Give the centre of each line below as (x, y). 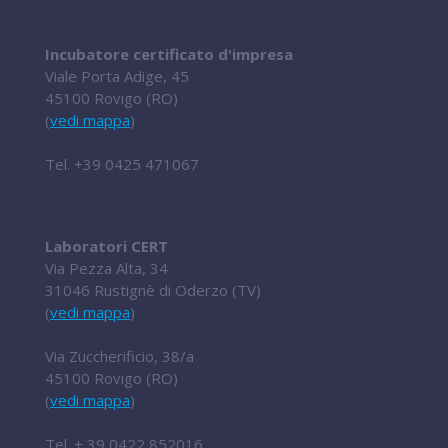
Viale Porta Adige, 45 (117, 76)
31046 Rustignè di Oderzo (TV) (153, 290)
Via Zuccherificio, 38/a (119, 356)
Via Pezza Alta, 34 (106, 268)
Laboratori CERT (106, 246)
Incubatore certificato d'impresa (169, 54)
